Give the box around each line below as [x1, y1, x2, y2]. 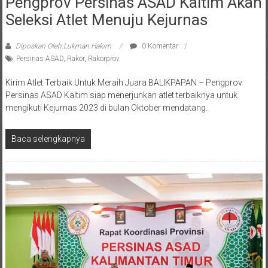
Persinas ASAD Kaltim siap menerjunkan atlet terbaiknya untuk [5, 78, 237, 87]
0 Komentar [139, 29, 178, 38]
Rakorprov [87, 42, 120, 50]
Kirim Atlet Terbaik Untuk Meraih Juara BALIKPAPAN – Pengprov [5, 65, 242, 75]
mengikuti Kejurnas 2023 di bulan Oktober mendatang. [5, 90, 208, 100]
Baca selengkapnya [11, 121, 85, 131]
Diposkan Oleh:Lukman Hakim [13, 29, 113, 38]
